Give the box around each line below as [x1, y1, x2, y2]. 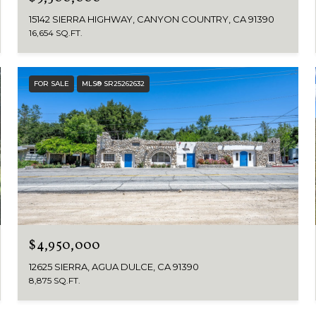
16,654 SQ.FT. [29, 28, 83, 39]
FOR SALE [34, 79, 70, 89]
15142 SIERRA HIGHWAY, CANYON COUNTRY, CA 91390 [29, 13, 275, 25]
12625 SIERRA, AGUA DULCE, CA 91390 [29, 260, 200, 272]
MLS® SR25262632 [82, 79, 145, 89]
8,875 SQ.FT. [29, 274, 81, 286]
